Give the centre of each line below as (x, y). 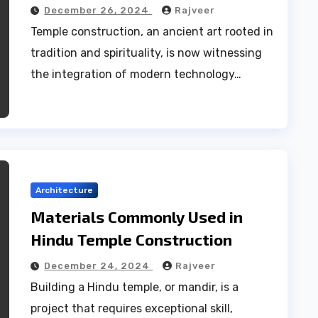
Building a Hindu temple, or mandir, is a (135, 287)
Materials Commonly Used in (137, 216)
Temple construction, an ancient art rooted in (152, 31)
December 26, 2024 (98, 10)
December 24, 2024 (99, 265)
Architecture (65, 190)
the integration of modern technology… (136, 74)
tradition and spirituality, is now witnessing (147, 53)
